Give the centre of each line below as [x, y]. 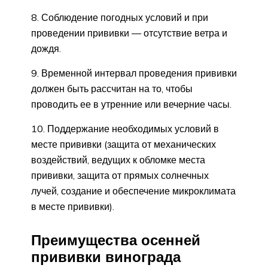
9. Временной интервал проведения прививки [134, 73]
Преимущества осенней [116, 240]
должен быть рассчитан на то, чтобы [112, 88]
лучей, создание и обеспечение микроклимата [133, 191]
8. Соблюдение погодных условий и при [120, 17]
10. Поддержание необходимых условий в [125, 128]
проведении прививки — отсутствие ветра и [129, 33]
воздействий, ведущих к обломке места [118, 159]
